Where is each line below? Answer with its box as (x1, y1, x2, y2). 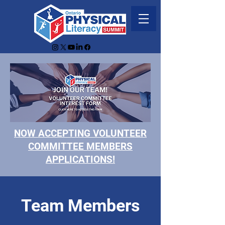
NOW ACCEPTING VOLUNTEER (14, 128, 147, 139)
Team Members (21, 195, 140, 215)
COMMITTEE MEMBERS (28, 141, 133, 152)
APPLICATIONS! (46, 154, 115, 165)
